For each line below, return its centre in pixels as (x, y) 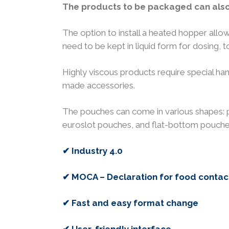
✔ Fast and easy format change (130, 203)
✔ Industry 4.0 (93, 151)
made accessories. (99, 86)
